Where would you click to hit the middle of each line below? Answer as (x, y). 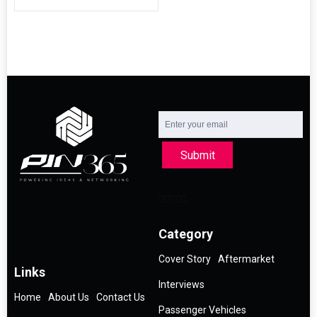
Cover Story (185, 259)
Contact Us (121, 298)
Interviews (181, 285)
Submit (197, 155)
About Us (69, 298)
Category (186, 234)
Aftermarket (246, 259)
